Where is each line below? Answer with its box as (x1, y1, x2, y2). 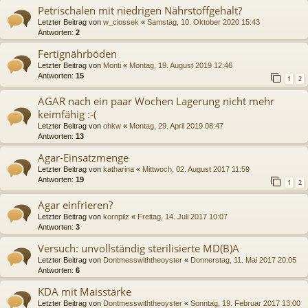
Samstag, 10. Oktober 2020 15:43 (147, 17, 260, 26)
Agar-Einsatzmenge (38, 150, 129, 164)
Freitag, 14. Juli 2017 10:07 (137, 212, 228, 221)
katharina (103, 164, 134, 173)
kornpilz (103, 212, 129, 221)
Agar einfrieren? (38, 198, 113, 212)
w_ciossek (103, 17, 139, 26)
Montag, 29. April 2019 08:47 (129, 121, 223, 130)
